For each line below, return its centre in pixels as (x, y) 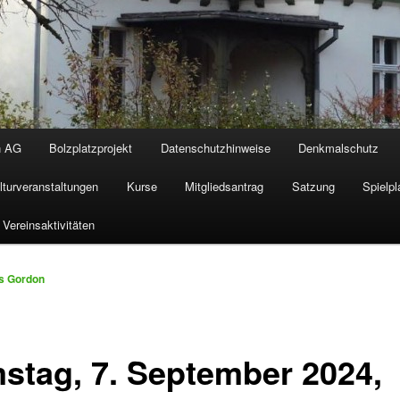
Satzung (313, 187)
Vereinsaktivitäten (49, 225)
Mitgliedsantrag (225, 187)
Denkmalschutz (339, 148)
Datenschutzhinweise (215, 148)
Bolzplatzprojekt (91, 148)
